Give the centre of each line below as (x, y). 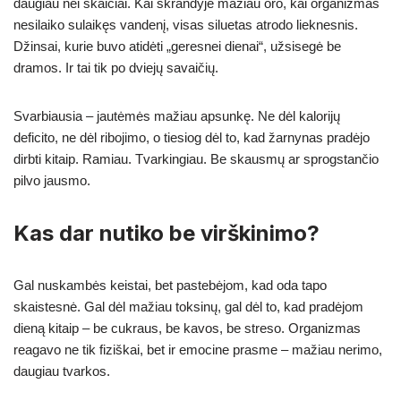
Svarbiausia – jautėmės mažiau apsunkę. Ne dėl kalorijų (177, 116)
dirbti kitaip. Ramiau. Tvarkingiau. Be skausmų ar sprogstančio (196, 159)
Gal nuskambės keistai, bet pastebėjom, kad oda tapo (170, 286)
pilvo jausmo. (52, 181)
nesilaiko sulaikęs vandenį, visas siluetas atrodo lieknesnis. (186, 25)
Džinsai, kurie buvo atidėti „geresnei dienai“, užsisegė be (177, 47)
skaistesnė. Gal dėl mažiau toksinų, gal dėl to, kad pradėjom (188, 307)
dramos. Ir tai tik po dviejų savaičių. (116, 68)
